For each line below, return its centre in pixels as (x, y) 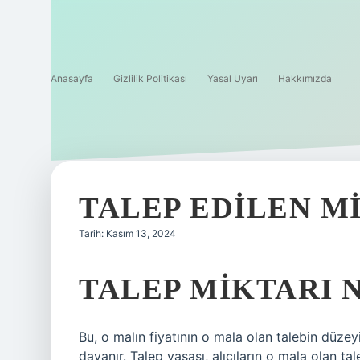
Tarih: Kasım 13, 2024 (127, 233)
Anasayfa (72, 78)
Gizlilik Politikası (150, 78)
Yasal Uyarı (233, 78)
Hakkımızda (305, 78)
